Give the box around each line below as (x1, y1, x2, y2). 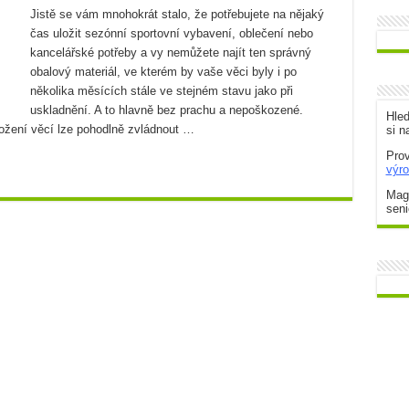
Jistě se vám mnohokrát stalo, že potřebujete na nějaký (29, 7, 324, 21)
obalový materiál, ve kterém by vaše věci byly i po (29, 65, 297, 79)
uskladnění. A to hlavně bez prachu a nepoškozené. (29, 103, 303, 117)
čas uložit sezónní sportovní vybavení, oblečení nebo (29, 26, 313, 40)
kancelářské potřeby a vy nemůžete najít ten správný (29, 46, 311, 59)
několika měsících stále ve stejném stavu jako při (29, 84, 293, 98)
